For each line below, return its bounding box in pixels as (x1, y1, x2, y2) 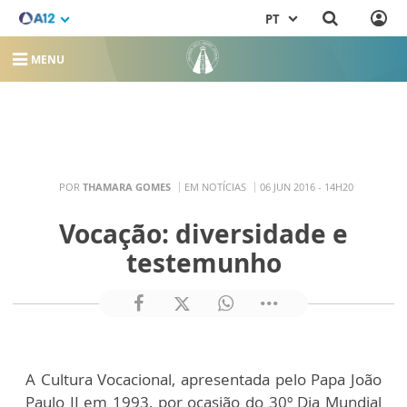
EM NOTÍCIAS (184, 179, 246, 194)
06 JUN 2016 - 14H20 (259, 179, 353, 194)
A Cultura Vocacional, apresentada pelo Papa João (25, 369, 382, 390)
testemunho (125, 245, 282, 280)
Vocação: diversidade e (59, 216, 348, 251)
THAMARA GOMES (82, 179, 171, 194)
